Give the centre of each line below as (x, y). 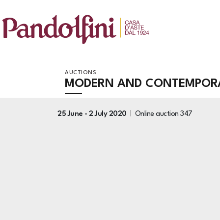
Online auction (157, 114)
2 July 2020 (108, 114)
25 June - (73, 114)
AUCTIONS (81, 73)
